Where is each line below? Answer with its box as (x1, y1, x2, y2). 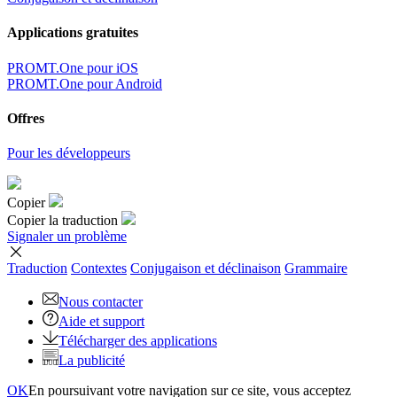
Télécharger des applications (58, 333, 217, 349)
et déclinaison (205, 261, 281, 276)
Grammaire (284, 261, 347, 276)
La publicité (58, 353, 125, 369)
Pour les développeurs (7, 145, 130, 161)
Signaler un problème (7, 229, 127, 245)
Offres (7, 110, 44, 126)
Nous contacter (58, 294, 143, 310)
